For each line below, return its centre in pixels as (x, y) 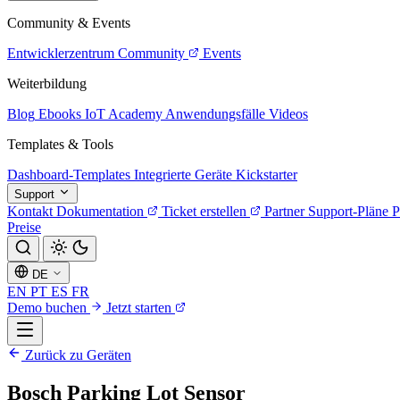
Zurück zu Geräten (76, 355)
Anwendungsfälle (215, 114)
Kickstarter (267, 175)
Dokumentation (100, 211)
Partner (284, 211)
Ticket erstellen (204, 211)
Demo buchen (49, 308)
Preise (24, 227)
